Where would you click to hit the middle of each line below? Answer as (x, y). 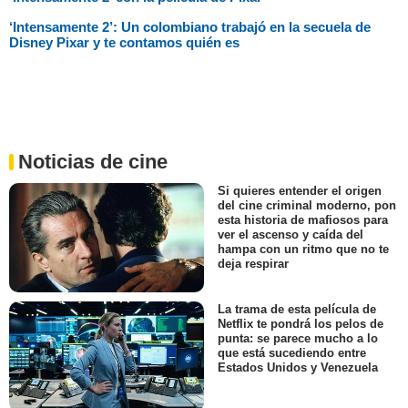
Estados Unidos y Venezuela (298, 368)
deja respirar (253, 264)
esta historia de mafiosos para (303, 220)
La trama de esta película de (297, 310)
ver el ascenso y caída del (291, 235)
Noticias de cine (93, 161)
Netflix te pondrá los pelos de (301, 324)
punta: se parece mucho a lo (298, 339)
